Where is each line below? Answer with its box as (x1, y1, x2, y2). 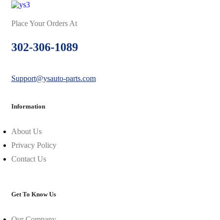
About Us (11, 127, 42, 136)
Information (11, 103, 45, 110)
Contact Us (11, 155, 46, 163)
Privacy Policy (11, 141, 56, 149)
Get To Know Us (11, 191, 56, 198)
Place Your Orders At (11, 19, 77, 27)
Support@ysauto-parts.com (11, 74, 96, 82)
